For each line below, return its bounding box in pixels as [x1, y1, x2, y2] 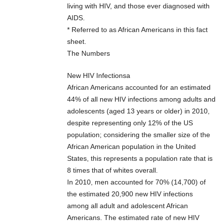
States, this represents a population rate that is [67, 154, 213, 163]
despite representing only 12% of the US [67, 119, 193, 127]
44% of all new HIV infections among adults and [67, 95, 216, 104]
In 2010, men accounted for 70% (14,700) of [67, 178, 206, 186]
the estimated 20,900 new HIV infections [67, 190, 193, 198]
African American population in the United [67, 143, 196, 151]
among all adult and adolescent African [67, 202, 188, 210]
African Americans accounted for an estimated [67, 83, 211, 92]
